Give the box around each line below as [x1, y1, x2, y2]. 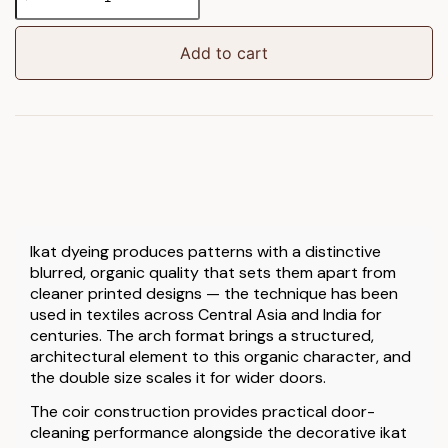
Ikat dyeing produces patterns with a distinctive [30, 240, 381, 262]
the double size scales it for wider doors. [30, 366, 326, 388]
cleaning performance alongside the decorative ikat [30, 421, 407, 443]
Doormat [14, 34, 75, 55]
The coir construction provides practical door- [30, 400, 375, 422]
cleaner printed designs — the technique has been [30, 282, 398, 304]
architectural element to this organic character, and [30, 345, 411, 367]
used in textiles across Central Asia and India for [30, 303, 382, 325]
